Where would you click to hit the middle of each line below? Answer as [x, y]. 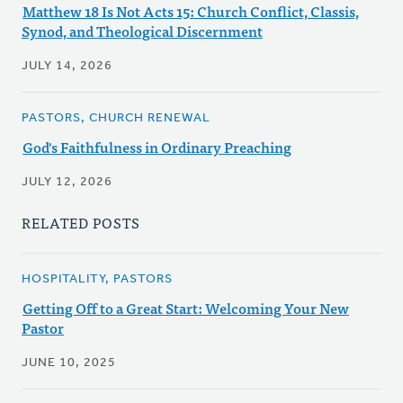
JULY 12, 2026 [67, 183]
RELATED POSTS [81, 223]
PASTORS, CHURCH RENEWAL [116, 119]
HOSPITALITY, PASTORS [97, 280]
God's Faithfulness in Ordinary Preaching [157, 147]
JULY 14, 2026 [67, 67]
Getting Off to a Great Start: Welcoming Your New [186, 308]
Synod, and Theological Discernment [142, 31]
